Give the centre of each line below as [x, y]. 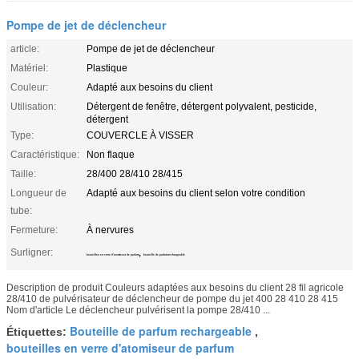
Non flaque [111, 154]
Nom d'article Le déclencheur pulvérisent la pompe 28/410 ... [138, 310]
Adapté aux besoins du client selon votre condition [196, 193]
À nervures [110, 230]
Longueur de [38, 193]
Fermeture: [34, 230]
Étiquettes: [38, 331]
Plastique [107, 68]
